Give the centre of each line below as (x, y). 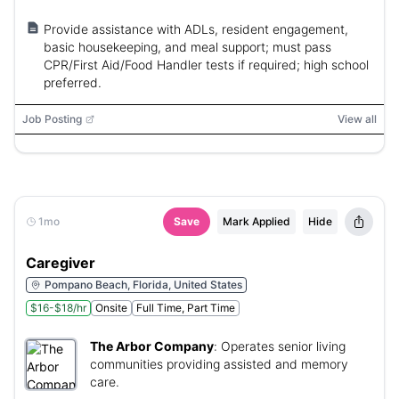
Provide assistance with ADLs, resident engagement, (196, 29)
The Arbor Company (152, 346)
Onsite (111, 308)
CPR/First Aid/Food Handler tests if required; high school (206, 65)
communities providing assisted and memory (219, 364)
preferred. (73, 82)
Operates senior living (283, 346)
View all (357, 119)
